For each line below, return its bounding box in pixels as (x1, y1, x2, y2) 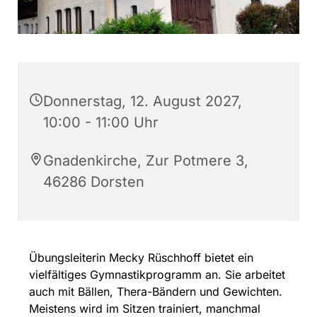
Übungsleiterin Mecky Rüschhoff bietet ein (29, 250, 253, 265)
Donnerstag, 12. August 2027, (43, 92, 242, 110)
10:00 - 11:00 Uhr (43, 113, 158, 131)
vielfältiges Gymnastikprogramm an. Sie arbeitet (29, 267, 285, 282)
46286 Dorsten (43, 173, 144, 190)
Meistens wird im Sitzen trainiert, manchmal (29, 301, 260, 316)
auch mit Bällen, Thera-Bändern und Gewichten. (29, 284, 282, 299)
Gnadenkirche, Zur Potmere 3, (43, 151, 248, 169)
